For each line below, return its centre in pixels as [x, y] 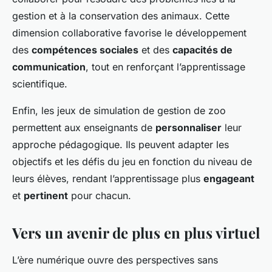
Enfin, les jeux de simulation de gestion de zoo [119, 111]
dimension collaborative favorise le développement [129, 33]
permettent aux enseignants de [84, 128]
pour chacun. [100, 196]
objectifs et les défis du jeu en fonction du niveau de [132, 162]
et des [155, 50]
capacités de [202, 50]
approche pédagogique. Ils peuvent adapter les [121, 145]
